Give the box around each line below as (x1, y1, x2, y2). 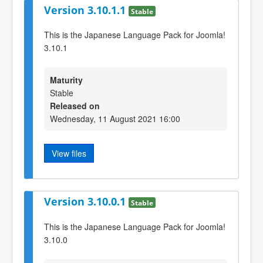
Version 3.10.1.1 (44, 2, 129, 17)
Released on (50, 99, 100, 112)
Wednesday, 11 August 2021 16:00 (50, 112, 180, 124)
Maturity (50, 73, 83, 86)
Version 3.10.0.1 (44, 194, 129, 209)
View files (52, 147, 86, 159)
